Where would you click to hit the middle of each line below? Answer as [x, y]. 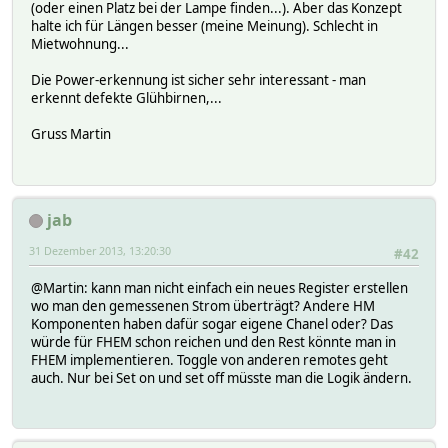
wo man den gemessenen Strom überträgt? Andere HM [203, 305]
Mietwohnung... [80, 44]
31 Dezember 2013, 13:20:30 [100, 250]
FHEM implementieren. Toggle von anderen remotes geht [209, 359]
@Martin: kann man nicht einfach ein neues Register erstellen [219, 287]
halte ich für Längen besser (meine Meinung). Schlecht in [204, 26]
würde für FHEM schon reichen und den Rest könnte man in [213, 341]
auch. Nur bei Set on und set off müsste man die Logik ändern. [221, 377]
